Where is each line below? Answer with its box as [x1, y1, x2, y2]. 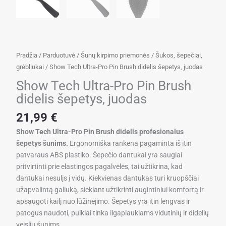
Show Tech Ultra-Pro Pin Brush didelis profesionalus [16, 128, 184, 136]
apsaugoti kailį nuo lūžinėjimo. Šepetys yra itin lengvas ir [16, 197, 191, 206]
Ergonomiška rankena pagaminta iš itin [70, 139, 192, 148]
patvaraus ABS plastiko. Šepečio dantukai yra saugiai [16, 151, 183, 159]
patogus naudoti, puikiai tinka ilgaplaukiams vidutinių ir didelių [16, 209, 209, 217]
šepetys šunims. [16, 139, 70, 148]
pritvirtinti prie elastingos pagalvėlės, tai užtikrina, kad [16, 162, 183, 171]
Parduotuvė [43, 51, 76, 60]
